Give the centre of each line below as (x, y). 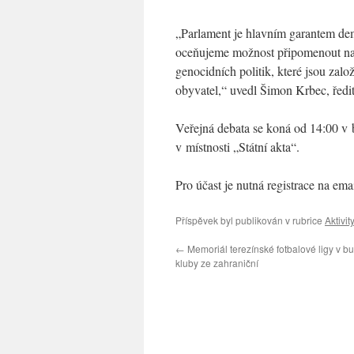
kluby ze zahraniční (217, 262)
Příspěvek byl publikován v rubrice (250, 220)
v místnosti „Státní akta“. (237, 146)
